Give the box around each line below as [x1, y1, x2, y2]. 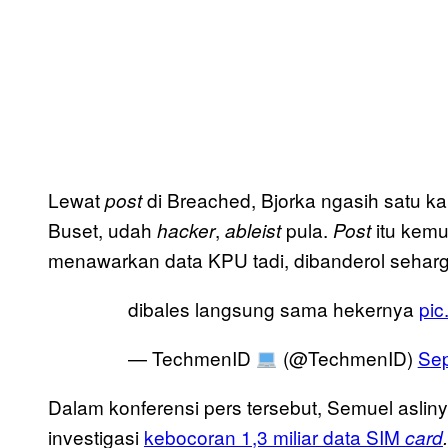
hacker [157, 217, 215, 244]
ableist [225, 217, 286, 244]
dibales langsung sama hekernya [128, 295, 419, 323]
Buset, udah [48, 216, 157, 244]
